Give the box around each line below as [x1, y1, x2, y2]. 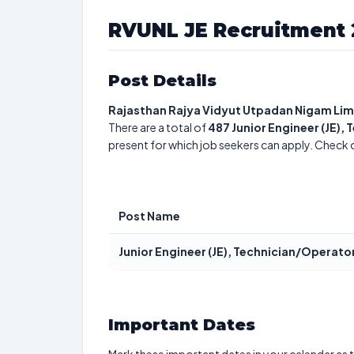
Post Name [119, 209, 180, 223]
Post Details [108, 71, 217, 90]
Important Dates [108, 315, 255, 334]
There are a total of [108, 120, 208, 134]
